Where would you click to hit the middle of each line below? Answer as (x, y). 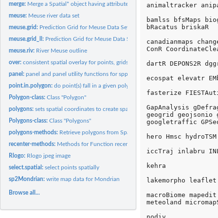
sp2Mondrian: (28, 179)
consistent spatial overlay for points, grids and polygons (94, 62)
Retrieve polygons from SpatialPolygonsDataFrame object (133, 132)
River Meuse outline (62, 50)
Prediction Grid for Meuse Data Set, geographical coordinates (124, 39)
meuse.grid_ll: (27, 39)
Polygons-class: (29, 120)
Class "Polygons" (70, 120)
